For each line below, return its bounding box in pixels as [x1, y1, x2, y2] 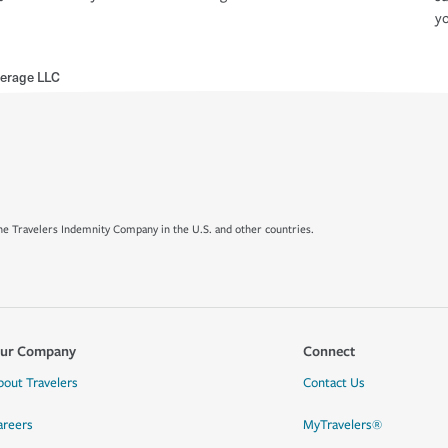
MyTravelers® [302, 417, 382, 433]
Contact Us [302, 375, 365, 391]
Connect [302, 341, 355, 360]
